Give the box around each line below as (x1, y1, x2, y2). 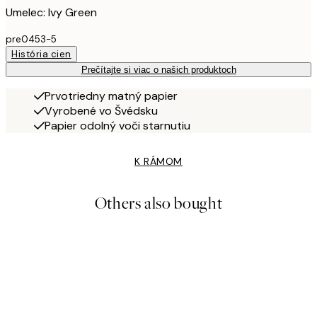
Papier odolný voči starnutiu (45, 118, 190, 134)
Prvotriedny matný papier (45, 88, 178, 104)
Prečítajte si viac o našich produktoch (81, 64, 236, 76)
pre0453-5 (6, 33, 57, 46)
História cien (11, 48, 71, 61)
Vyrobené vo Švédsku (45, 103, 158, 119)
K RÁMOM (134, 155, 183, 168)
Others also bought (94, 192, 223, 215)
